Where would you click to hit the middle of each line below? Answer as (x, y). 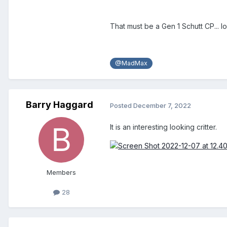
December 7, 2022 (162, 105)
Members (61, 173)
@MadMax (131, 63)
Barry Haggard (59, 105)
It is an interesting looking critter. (164, 127)
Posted (122, 105)
